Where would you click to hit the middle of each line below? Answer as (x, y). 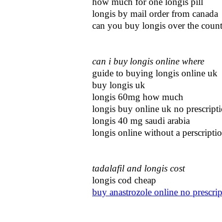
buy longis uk (119, 85)
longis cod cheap (124, 180)
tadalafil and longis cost (139, 168)
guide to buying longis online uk (155, 73)
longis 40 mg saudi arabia (141, 121)
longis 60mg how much (138, 97)
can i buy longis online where (148, 61)
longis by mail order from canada (155, 14)
